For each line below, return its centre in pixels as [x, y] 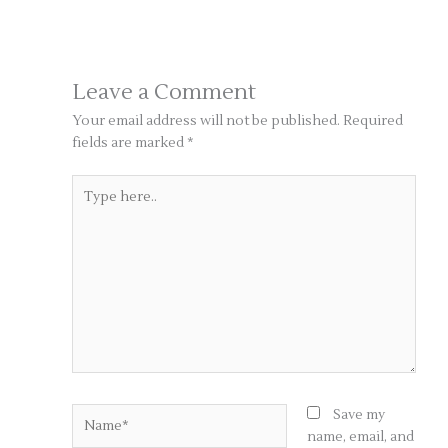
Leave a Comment [164, 92]
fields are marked [130, 143]
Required [373, 121]
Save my [358, 414]
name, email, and [360, 436]
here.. [90, 206]
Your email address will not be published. [206, 121]
